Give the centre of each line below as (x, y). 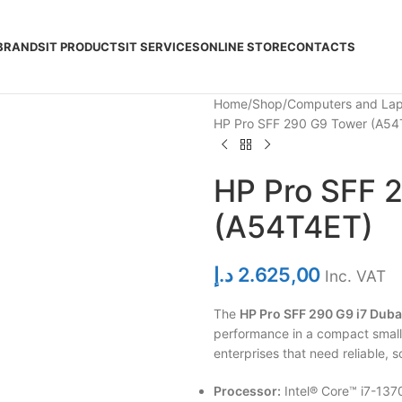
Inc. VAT (355, 276)
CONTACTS (321, 47)
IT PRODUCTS (86, 47)
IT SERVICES (163, 47)
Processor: (247, 391)
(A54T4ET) (293, 227)
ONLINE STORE (244, 47)
